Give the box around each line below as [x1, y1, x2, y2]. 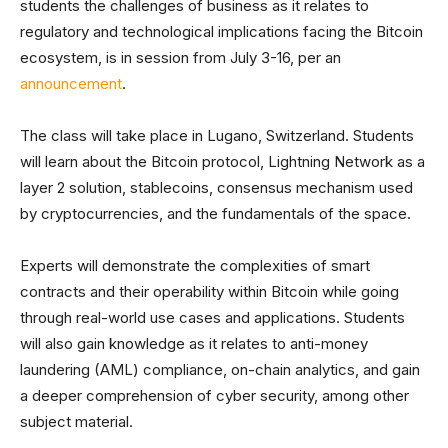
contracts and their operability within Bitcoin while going [20, 282, 399, 301]
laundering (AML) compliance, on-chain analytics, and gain [20, 360, 420, 379]
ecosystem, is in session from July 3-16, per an [20, 48, 341, 67]
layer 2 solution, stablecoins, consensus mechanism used [20, 178, 413, 197]
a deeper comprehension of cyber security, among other [20, 386, 409, 405]
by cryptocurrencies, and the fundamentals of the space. [20, 204, 411, 223]
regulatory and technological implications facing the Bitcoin [20, 22, 423, 41]
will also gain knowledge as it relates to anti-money [20, 334, 368, 353]
